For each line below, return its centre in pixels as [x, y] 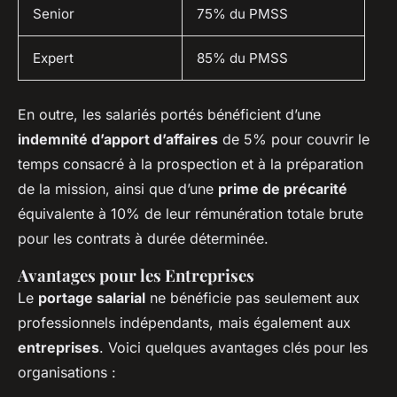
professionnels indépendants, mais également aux [184, 323]
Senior [54, 14]
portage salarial [92, 298]
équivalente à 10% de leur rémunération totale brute [191, 214]
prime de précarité [283, 189]
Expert [53, 58]
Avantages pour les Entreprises [136, 276]
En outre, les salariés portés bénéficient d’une [169, 115]
